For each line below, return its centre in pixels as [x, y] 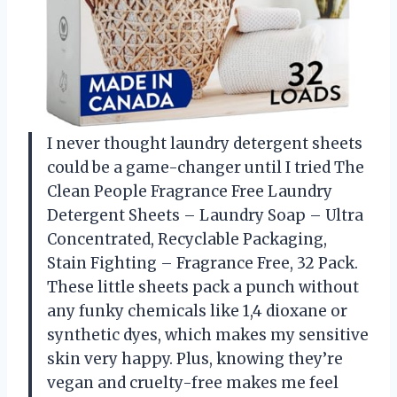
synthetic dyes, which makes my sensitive [208, 335]
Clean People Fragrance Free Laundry [190, 191]
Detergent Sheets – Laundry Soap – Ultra [205, 215]
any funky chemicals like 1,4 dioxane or [197, 311]
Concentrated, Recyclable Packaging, [187, 239]
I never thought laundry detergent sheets [205, 143]
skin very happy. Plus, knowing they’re [195, 358]
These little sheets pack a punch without [203, 287]
